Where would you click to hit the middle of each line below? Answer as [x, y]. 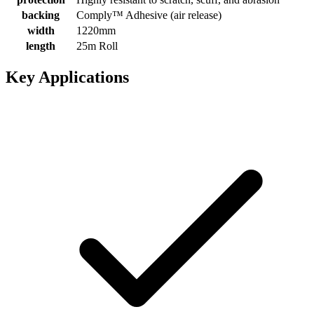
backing [41, 15]
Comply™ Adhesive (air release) [149, 15]
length [41, 46]
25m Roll [97, 46]
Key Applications [67, 77]
